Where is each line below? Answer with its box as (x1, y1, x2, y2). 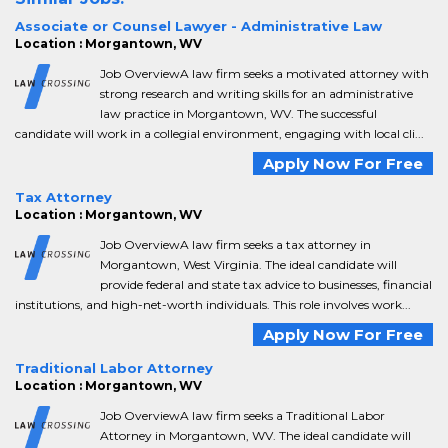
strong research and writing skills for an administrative (100, 86, 413, 101)
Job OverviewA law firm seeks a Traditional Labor (100, 408, 385, 423)
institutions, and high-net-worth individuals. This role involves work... (15, 297, 411, 312)
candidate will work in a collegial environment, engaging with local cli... (15, 126, 424, 141)
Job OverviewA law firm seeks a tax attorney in (100, 237, 371, 252)
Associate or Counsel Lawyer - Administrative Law (15, 18, 382, 34)
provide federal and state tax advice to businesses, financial (100, 277, 432, 292)
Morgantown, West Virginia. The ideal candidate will (100, 257, 397, 272)
